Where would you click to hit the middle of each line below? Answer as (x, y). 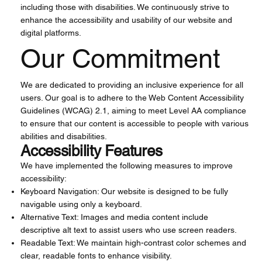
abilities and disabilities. (64, 137)
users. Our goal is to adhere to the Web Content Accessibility (132, 98)
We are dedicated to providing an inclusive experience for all (132, 85)
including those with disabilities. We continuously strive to (125, 7)
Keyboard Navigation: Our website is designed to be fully (125, 192)
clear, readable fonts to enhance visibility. (96, 256)
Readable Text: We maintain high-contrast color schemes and (134, 243)
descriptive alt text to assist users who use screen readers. (129, 230)
